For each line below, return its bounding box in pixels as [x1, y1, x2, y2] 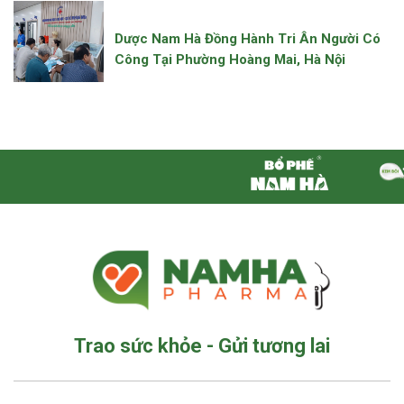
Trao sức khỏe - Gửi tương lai [74, 335, 330, 358]
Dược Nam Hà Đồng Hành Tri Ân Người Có [115, 30, 381, 47]
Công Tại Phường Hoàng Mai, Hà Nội [115, 50, 345, 68]
